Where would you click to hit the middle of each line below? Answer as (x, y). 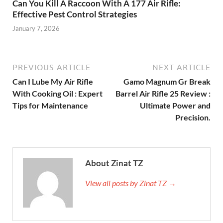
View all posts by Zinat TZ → (131, 183)
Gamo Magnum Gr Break (167, 82)
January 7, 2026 (36, 29)
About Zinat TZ (114, 163)
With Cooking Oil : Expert (57, 94)
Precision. (193, 117)
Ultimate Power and (175, 106)
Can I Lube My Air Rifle (53, 82)
